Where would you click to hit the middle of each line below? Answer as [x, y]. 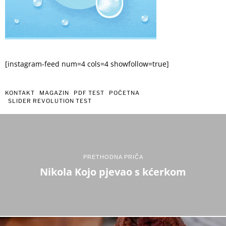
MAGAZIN [54, 93]
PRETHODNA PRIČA [113, 157]
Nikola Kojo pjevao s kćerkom [113, 172]
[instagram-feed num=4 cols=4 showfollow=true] [87, 64]
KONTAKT [20, 93]
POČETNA [124, 93]
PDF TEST [89, 93]
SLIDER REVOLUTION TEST [50, 101]
